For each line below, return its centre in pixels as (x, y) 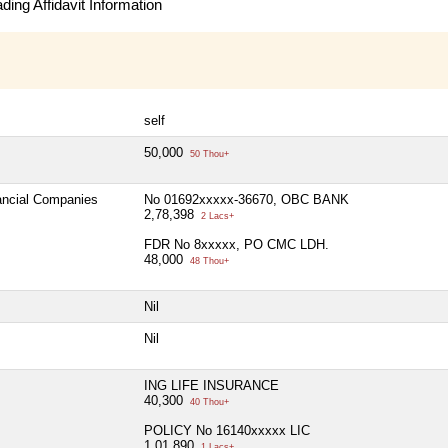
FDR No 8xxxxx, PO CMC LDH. (236, 244)
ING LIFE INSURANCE (211, 385)
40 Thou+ (208, 401)
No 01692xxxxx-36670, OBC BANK (246, 199)
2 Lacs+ (216, 215)
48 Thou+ (208, 260)
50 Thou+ (208, 153)
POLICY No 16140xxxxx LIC (227, 430)
